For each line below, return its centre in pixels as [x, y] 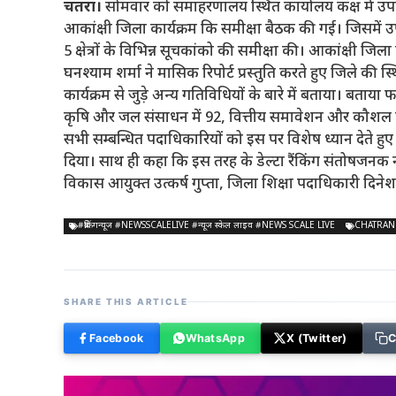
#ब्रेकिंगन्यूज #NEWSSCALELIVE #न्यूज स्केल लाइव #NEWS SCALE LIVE [206, 226]
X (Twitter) [317, 338]
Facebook [117, 338]
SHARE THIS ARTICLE [126, 301]
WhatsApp [215, 338]
